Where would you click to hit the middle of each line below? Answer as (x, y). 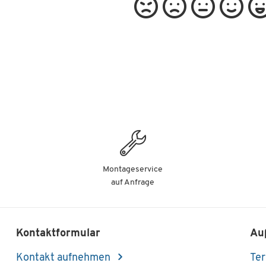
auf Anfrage (133, 183)
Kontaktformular (58, 234)
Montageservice (133, 170)
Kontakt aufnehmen (65, 258)
